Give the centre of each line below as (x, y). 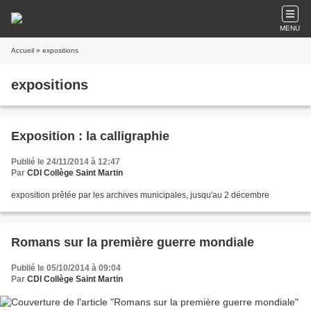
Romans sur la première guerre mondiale (133, 242)
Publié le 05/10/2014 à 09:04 (66, 268)
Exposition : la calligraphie (90, 136)
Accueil (23, 50)
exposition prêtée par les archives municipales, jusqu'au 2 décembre (140, 195)
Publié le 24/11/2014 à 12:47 (66, 162)
